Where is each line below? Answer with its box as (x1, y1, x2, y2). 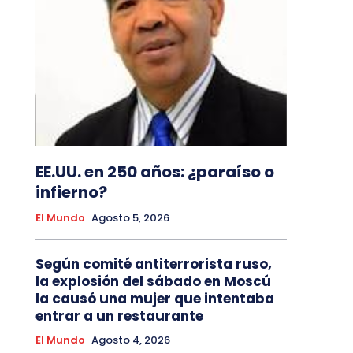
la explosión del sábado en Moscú (35, 272, 271, 292)
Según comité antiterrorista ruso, (35, 255, 272, 274)
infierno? (35, 181, 107, 204)
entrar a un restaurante (35, 307, 203, 326)
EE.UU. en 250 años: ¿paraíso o (35, 161, 274, 184)
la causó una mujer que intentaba (35, 289, 274, 309)
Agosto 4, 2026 (91, 333, 170, 348)
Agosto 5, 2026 (91, 210, 169, 226)
